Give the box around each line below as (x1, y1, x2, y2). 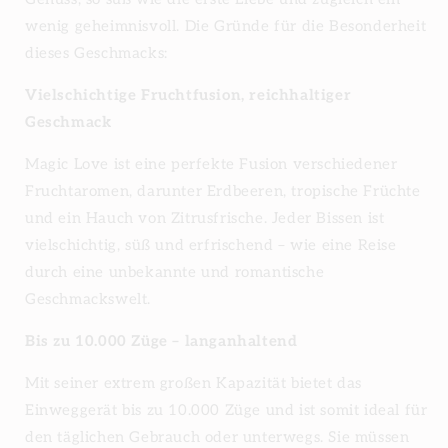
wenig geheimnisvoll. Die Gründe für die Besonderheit (25, 16, 427, 35)
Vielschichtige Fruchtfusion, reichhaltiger (25, 85, 352, 104)
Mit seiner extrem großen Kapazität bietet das (25, 373, 363, 392)
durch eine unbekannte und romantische (25, 262, 325, 281)
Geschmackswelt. (25, 289, 151, 308)
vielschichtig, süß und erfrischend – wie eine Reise (25, 235, 397, 254)
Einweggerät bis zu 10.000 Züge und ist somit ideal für (25, 400, 428, 419)
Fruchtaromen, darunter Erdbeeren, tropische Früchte (25, 181, 421, 200)
